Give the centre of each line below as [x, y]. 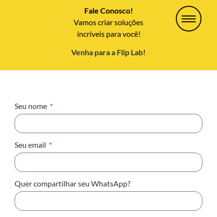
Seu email [31, 144]
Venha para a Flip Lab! [108, 52]
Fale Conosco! [108, 10]
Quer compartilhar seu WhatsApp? [72, 183]
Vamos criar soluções [108, 22]
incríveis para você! [108, 34]
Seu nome [31, 106]
